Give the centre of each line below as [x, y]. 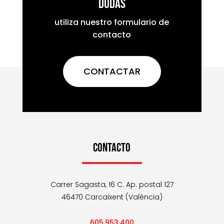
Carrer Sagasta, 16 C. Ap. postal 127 [112, 184]
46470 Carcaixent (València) [112, 197]
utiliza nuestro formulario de [112, 22]
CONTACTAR [112, 71]
